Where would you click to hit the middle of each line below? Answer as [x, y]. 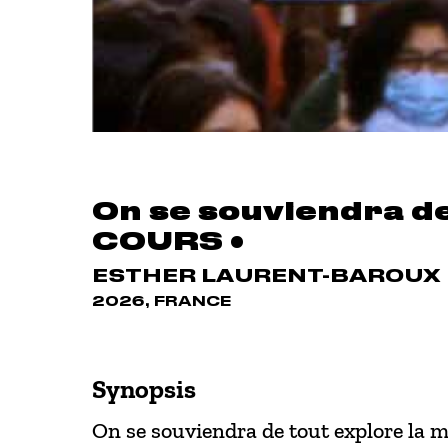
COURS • [168, 242]
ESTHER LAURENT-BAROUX [266, 276]
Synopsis [144, 390]
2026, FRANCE [162, 302]
